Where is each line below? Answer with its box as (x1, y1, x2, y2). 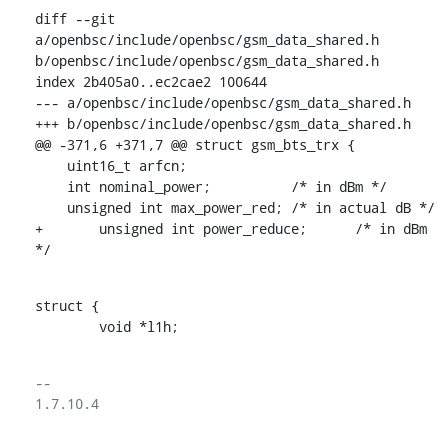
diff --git (34, 8, 115, 28)
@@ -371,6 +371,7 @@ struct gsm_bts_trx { (34, 134, 355, 154)
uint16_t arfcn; (34, 155, 67, 175)
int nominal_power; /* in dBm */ (34, 176, 67, 196)
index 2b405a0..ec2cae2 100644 (34, 71, 267, 91)
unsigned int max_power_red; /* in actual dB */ (34, 197, 67, 217)
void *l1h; (98, 316, 179, 336)
